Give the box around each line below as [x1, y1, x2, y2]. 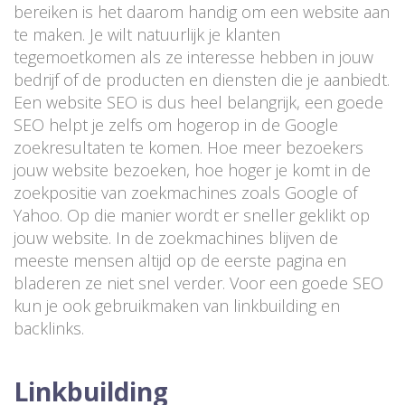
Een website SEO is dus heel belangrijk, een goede [14, 91, 383, 114]
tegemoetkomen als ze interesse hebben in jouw [14, 46, 373, 69]
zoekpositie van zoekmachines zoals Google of [14, 182, 357, 204]
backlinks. [14, 317, 84, 340]
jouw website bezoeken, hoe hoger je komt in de [14, 159, 371, 182]
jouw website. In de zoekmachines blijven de [14, 227, 338, 250]
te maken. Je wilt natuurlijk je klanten [14, 24, 280, 46]
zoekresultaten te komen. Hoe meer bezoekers [14, 137, 363, 159]
